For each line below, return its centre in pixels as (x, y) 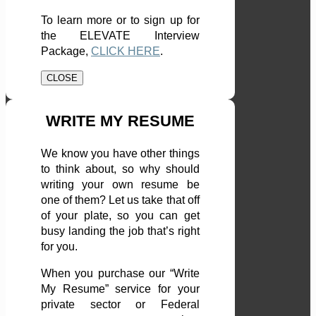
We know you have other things (120, 154)
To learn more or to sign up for (120, 20)
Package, (66, 51)
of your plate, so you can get (120, 216)
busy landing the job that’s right (120, 231)
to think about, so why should (120, 169)
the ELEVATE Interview (120, 36)
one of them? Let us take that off (120, 200)
